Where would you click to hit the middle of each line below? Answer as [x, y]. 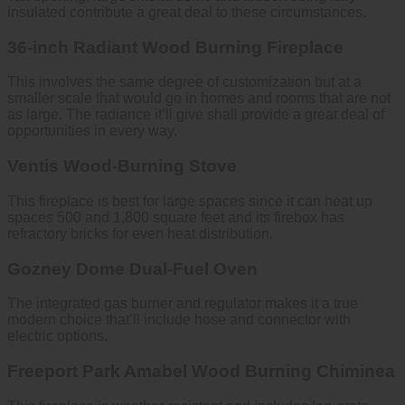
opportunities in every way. [92, 131]
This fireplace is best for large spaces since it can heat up [190, 201]
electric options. [57, 336]
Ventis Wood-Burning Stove [122, 166]
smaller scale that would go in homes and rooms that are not [199, 99]
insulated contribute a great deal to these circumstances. [187, 13]
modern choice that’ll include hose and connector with [179, 320]
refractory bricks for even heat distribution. [140, 233]
